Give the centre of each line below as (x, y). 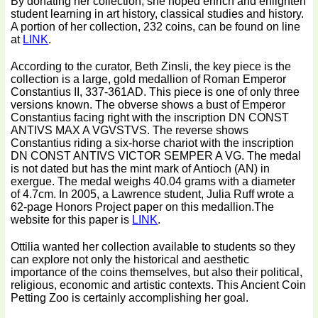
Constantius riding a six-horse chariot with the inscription (153, 143)
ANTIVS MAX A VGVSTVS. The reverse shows (130, 130)
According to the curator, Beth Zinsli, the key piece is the (151, 66)
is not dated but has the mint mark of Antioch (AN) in (141, 168)
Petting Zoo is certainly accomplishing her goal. (130, 297)
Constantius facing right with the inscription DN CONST (150, 117)
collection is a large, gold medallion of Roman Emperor (149, 79)
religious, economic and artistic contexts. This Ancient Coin (159, 285)
